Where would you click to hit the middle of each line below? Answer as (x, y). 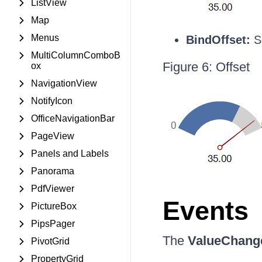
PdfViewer (53, 189)
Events (205, 211)
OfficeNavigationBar (73, 118)
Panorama (53, 171)
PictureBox (54, 206)
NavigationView (64, 83)
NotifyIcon (52, 101)
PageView (53, 136)
